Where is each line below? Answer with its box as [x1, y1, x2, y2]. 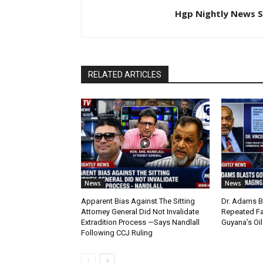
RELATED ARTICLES [88, 69, 161, 79]
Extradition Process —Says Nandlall [81, 217, 200, 227]
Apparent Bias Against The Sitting [81, 196, 195, 205]
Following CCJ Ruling [81, 228, 153, 237]
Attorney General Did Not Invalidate [81, 207, 199, 216]
